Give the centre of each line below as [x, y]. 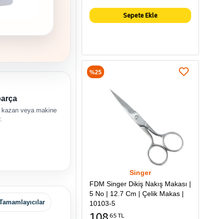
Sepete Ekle [140, 15]
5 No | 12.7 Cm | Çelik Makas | [137, 194]
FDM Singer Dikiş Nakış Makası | [140, 184]
